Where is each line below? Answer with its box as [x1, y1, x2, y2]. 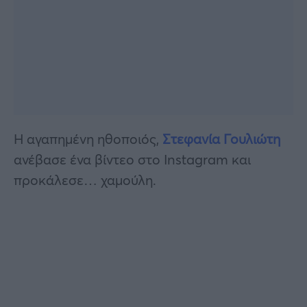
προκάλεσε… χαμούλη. [14, 170, 156, 189]
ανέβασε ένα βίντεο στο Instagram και [14, 149, 251, 169]
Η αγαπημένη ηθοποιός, [14, 129, 162, 148]
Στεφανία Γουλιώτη [162, 129, 280, 148]
